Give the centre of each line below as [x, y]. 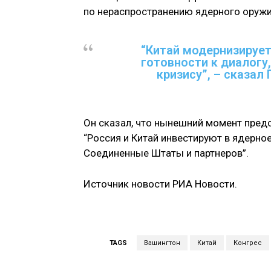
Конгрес [247, 243]
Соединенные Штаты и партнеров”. [166, 153]
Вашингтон [162, 243]
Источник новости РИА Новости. [160, 184]
